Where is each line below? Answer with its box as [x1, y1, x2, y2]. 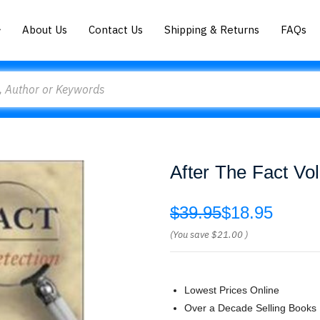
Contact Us [89, 22, 144, 36]
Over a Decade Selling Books [184, 302, 316, 314]
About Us [22, 22, 68, 36]
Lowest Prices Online [184, 284, 279, 296]
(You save [170, 229, 209, 241]
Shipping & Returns [164, 22, 260, 36]
